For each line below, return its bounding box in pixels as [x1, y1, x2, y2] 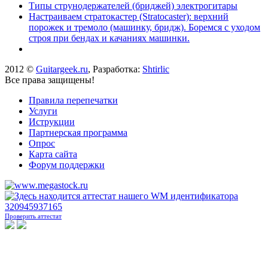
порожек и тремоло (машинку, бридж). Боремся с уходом [29, 22, 260, 32]
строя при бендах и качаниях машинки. [29, 32, 190, 43]
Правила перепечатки [29, 95, 118, 105]
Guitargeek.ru [36, 63, 88, 74]
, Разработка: [88, 63, 142, 74]
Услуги [29, 105, 57, 116]
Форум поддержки [29, 159, 105, 170]
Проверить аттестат [5, 212, 62, 220]
